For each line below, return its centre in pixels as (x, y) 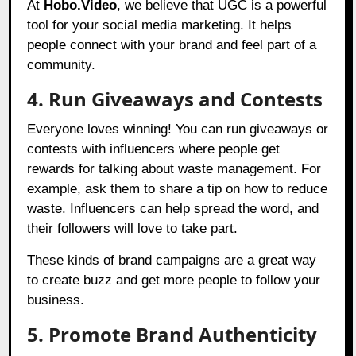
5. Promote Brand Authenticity (172, 335)
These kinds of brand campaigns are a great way (172, 261)
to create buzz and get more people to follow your (174, 281)
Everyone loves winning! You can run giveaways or (178, 130)
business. (56, 300)
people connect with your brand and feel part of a (172, 45)
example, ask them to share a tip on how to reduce (178, 189)
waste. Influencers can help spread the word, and (173, 209)
